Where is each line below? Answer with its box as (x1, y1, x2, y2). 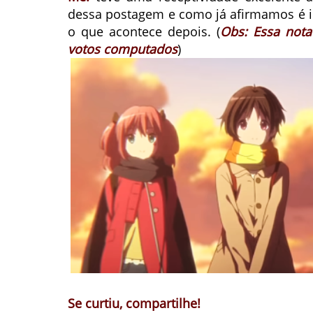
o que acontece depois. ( (68, 23, 220, 41)
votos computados (68, 41, 177, 58)
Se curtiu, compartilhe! (68, 294, 201, 312)
